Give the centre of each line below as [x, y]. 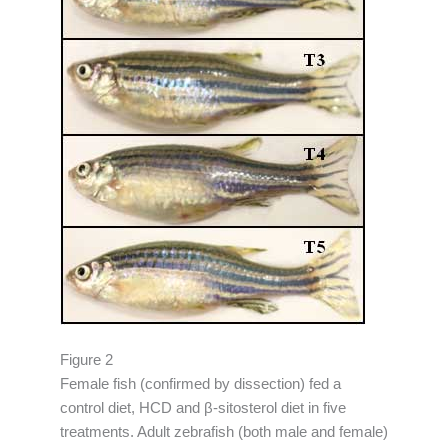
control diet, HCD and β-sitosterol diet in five [203, 408]
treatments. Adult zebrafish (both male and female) [224, 432]
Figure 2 [86, 360]
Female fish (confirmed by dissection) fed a [200, 384]
